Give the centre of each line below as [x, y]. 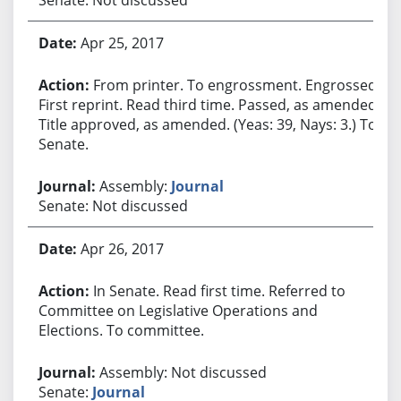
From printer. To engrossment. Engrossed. [236, 85]
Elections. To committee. [121, 330]
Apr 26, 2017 [122, 248]
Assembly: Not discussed [183, 372]
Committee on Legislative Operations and [178, 310]
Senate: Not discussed [113, 205]
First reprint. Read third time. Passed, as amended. [209, 104]
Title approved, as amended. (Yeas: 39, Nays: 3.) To [207, 124]
